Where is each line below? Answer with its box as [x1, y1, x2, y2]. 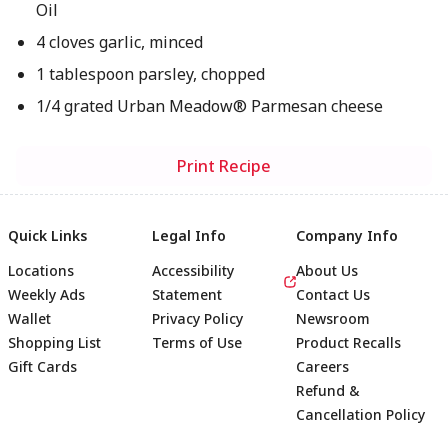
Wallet [8, 309, 51, 328]
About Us [296, 261, 358, 280]
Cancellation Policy [296, 405, 425, 424]
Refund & [296, 381, 360, 400]
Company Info [296, 226, 398, 245]
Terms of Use [152, 333, 242, 352]
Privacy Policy [152, 309, 243, 328]
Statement [152, 285, 222, 304]
